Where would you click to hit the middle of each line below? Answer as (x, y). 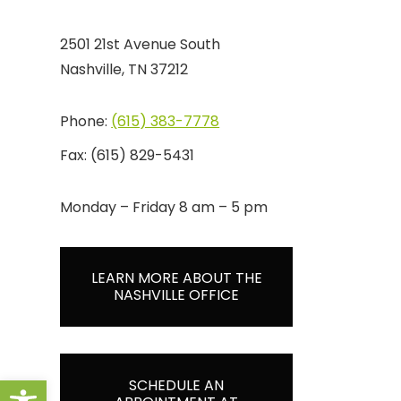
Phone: (86, 121)
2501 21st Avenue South (141, 44)
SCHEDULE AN (177, 385)
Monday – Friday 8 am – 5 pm (164, 207)
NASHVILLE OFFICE (177, 295)
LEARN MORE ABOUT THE (176, 278)
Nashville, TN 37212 (124, 69)
